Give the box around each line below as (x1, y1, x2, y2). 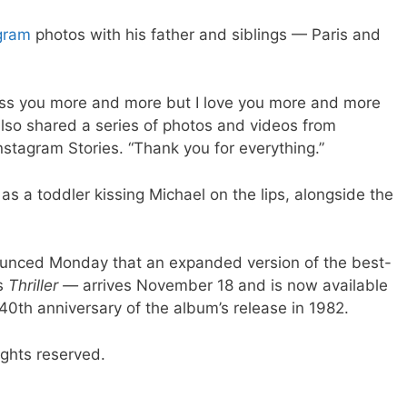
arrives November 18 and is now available (83, 276, 388, 295)
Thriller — (8, 276, 83, 295)
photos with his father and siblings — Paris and (31, 25, 381, 44)
